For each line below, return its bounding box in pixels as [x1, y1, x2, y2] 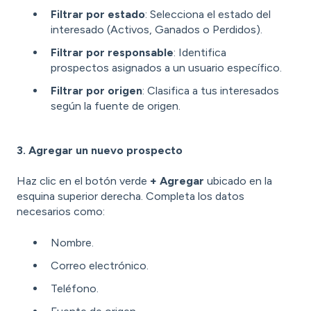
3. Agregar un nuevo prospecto [17, 144, 183, 158]
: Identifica [174, 45, 226, 59]
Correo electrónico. [51, 259, 149, 273]
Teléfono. [51, 282, 99, 296]
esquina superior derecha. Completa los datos [17, 190, 244, 203]
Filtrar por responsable [51, 45, 174, 59]
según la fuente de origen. [51, 99, 180, 113]
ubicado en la [204, 174, 272, 188]
